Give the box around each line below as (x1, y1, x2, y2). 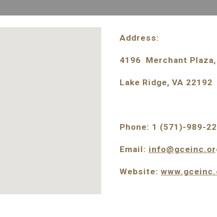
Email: (119, 144, 149, 154)
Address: (119, 33, 162, 43)
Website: (119, 167, 161, 176)
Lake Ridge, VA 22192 (119, 77, 213, 87)
